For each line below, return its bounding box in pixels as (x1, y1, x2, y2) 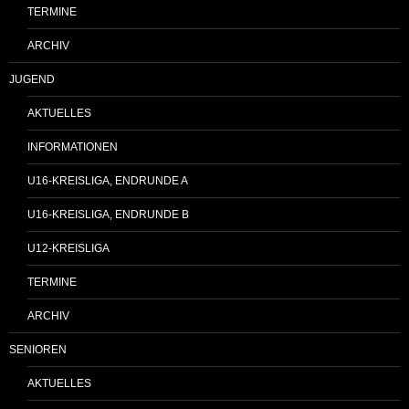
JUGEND (9, 72, 55, 86)
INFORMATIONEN (27, 140, 118, 153)
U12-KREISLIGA (27, 241, 110, 255)
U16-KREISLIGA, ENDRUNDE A (27, 173, 188, 187)
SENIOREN (9, 342, 67, 356)
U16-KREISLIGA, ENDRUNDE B (27, 207, 189, 221)
